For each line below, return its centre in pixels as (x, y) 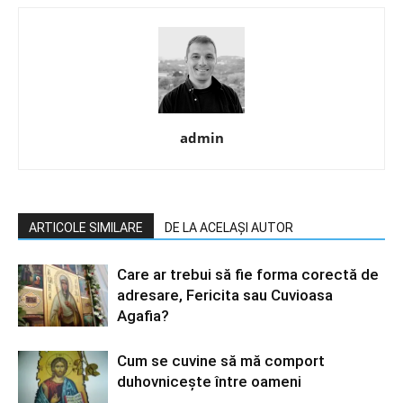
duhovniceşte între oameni (209, 381)
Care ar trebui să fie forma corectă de (248, 274)
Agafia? (143, 316)
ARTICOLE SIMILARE (86, 228)
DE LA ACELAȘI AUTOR (229, 228)
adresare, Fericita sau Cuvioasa (225, 295)
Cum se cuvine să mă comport (221, 361)
